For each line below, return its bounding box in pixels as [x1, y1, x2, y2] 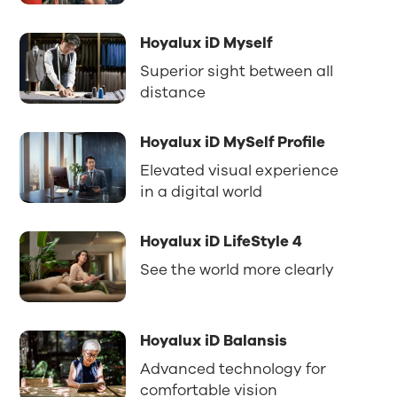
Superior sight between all [140, 60, 334, 82]
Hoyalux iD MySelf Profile [140, 131, 326, 152]
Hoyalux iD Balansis [140, 330, 288, 351]
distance [140, 82, 206, 103]
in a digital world [140, 181, 263, 202]
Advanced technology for [140, 358, 327, 379]
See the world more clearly [140, 259, 335, 280]
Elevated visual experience [140, 160, 339, 181]
